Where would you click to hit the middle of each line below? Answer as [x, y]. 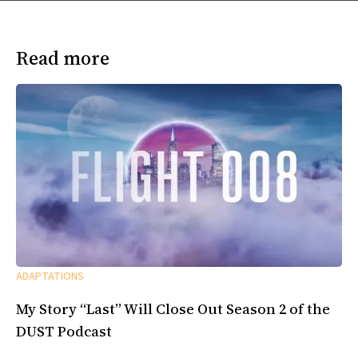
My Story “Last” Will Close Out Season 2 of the [173, 309]
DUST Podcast [64, 332]
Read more [63, 58]
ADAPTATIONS [50, 277]
